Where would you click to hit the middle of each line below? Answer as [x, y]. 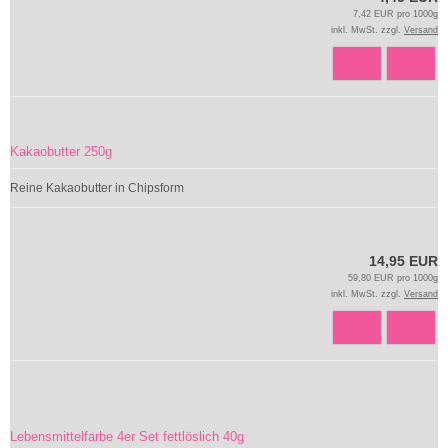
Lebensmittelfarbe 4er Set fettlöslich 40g [127, 436]
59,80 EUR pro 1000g [393, 278]
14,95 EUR [403, 261]
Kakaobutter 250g [61, 151]
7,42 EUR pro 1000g [395, 14]
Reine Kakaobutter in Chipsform [97, 188]
